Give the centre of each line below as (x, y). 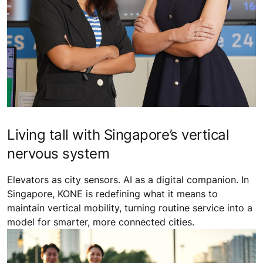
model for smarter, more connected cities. (101, 222)
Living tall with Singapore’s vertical (118, 135)
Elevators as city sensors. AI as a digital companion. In (128, 180)
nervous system (58, 154)
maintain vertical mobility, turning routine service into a (130, 208)
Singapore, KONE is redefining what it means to (112, 194)
